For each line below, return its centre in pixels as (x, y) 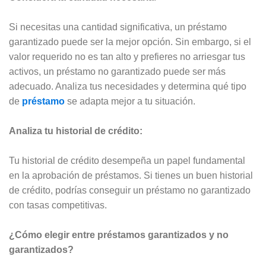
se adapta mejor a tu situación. (131, 101)
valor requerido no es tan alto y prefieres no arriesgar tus (127, 56)
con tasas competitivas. (58, 205)
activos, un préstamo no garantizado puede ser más (117, 71)
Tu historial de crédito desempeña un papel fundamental (127, 160)
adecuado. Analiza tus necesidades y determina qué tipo (128, 86)
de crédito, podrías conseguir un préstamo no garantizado (130, 190)
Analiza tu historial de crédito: (76, 131)
